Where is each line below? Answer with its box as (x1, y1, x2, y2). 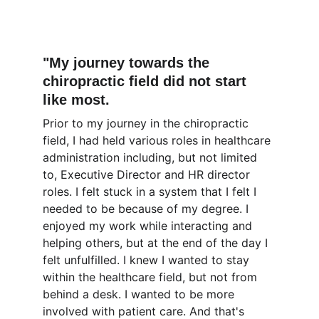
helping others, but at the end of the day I (43, 236, 271, 250)
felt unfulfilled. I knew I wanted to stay (43, 253, 253, 267)
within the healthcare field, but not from (43, 270, 261, 284)
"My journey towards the (43, 55, 214, 70)
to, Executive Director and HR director (43, 167, 253, 182)
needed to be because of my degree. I (43, 202, 252, 216)
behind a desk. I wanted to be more (43, 287, 238, 301)
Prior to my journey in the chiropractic (43, 116, 252, 130)
